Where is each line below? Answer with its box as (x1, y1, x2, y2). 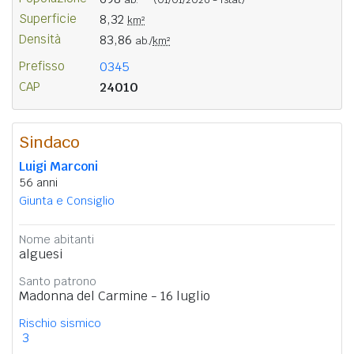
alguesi (19, 245, 62, 262)
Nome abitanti (19, 232, 94, 247)
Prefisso (19, 58, 65, 73)
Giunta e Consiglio (19, 193, 115, 208)
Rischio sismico (19, 315, 101, 330)
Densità (19, 31, 61, 47)
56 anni (19, 175, 58, 190)
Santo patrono (19, 273, 96, 288)
